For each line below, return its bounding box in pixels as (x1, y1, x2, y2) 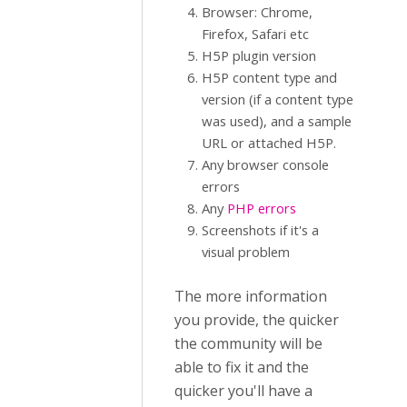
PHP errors (227, 199, 296, 218)
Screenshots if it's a (202, 221, 319, 240)
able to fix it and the (174, 357, 309, 378)
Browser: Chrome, (202, 3, 313, 22)
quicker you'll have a (174, 381, 313, 402)
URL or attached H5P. (202, 134, 336, 153)
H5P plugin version (202, 46, 316, 65)
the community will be (174, 333, 323, 354)
